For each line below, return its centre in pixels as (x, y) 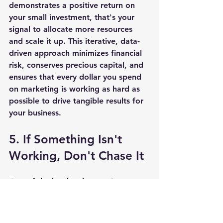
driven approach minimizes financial (77, 53)
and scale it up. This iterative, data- (74, 41)
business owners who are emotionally (80, 205)
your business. (35, 112)
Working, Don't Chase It (76, 155)
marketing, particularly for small (70, 193)
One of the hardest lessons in (64, 181)
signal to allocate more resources (72, 29)
